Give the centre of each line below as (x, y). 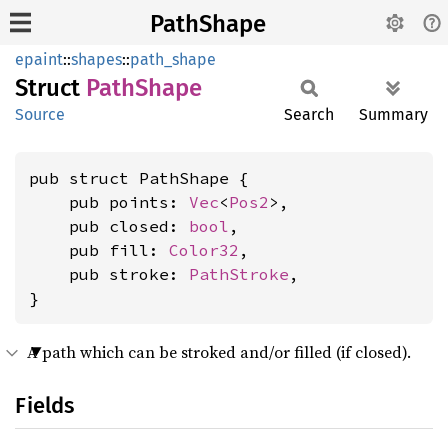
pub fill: (99, 250)
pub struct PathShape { (139, 178)
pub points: (109, 202)
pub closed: (109, 226)
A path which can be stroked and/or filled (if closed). (219, 352)
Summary (393, 114)
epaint (39, 59)
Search (309, 114)
